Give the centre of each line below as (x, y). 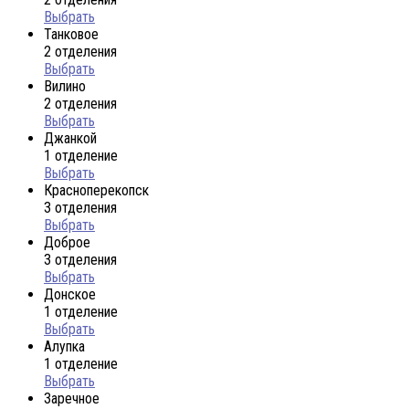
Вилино (65, 86)
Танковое (71, 34)
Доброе (67, 242)
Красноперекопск (96, 190)
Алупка (64, 346)
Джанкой (70, 138)
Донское (70, 294)
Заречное (72, 398)
